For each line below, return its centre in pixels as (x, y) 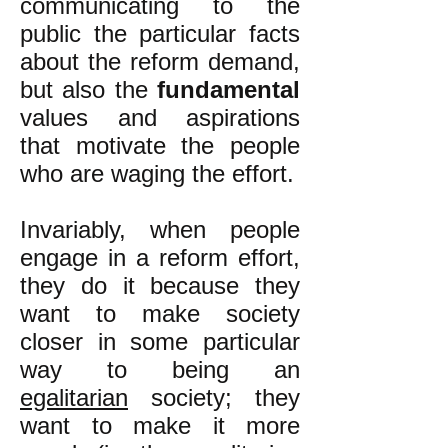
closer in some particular (160, 341)
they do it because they (160, 285)
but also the (88, 89)
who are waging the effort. (157, 173)
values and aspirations (160, 117)
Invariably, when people (160, 229)
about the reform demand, (160, 61)
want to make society (160, 313)
